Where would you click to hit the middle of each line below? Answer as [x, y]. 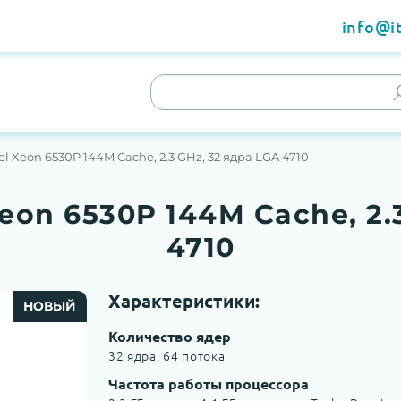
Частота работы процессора [208, 384]
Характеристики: [183, 301]
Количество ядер [169, 336]
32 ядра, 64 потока [166, 355]
